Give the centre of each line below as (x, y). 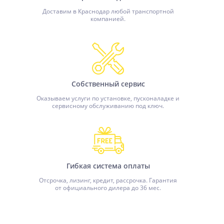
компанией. (108, 19)
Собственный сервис (108, 84)
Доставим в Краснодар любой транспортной (108, 11)
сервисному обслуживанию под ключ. (108, 106)
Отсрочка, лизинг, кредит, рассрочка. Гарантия (108, 180)
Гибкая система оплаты (108, 166)
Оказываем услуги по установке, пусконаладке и (108, 98)
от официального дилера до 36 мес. (108, 188)
